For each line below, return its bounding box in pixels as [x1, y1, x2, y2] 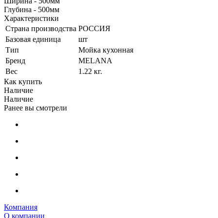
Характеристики [4, 14, 59, 22]
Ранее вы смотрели [4, 103, 67, 112]
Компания [4, 202, 37, 211]
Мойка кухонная [78, 45, 133, 54]
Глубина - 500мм [4, 5, 59, 14]
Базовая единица [5, 35, 61, 43]
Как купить [4, 77, 42, 86]
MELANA [78, 56, 112, 65]
